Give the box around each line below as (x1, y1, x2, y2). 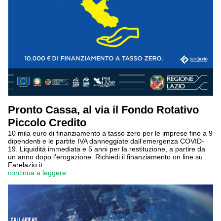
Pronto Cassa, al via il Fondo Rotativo (8, 104, 199, 116)
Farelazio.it (8, 161, 42, 169)
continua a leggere (8, 169, 66, 177)
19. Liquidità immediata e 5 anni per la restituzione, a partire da (8, 145, 205, 153)
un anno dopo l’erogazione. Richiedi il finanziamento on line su (8, 153, 203, 161)
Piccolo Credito (8, 116, 86, 129)
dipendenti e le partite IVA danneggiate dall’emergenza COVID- (8, 137, 204, 145)
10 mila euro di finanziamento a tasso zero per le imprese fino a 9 (8, 129, 213, 137)
